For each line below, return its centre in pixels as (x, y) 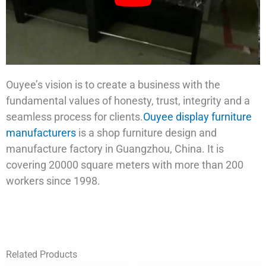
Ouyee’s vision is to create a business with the (113, 84)
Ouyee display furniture (197, 116)
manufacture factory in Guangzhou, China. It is (115, 148)
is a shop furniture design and (146, 132)
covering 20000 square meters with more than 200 (125, 164)
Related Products (42, 255)
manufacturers (41, 132)
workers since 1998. (53, 180)
